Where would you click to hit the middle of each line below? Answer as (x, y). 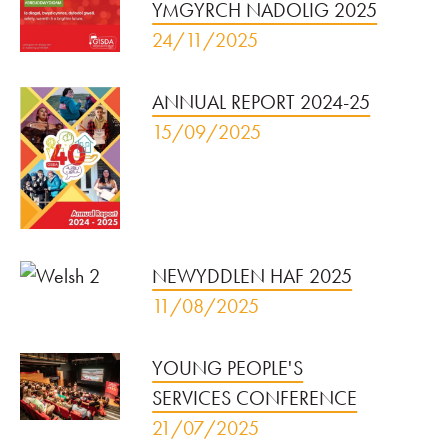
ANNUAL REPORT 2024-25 (261, 102)
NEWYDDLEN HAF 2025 (252, 276)
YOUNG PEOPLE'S (228, 368)
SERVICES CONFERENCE (255, 398)
